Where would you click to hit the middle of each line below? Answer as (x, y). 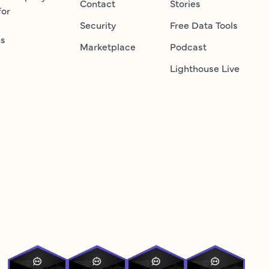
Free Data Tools (204, 25)
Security (98, 25)
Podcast (188, 46)
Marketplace (108, 46)
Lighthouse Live (204, 68)
